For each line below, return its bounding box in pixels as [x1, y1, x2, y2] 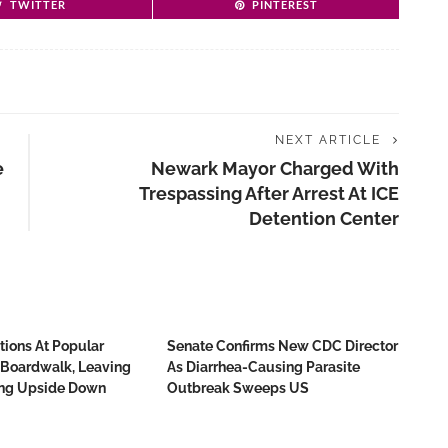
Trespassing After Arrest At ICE [139, 183, 399, 204]
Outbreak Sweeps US [167, 380, 309, 396]
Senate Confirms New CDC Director [167, 338, 398, 354]
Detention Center [249, 208, 399, 229]
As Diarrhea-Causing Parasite [167, 359, 360, 375]
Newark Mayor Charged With [151, 158, 399, 179]
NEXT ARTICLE [275, 133, 381, 147]
